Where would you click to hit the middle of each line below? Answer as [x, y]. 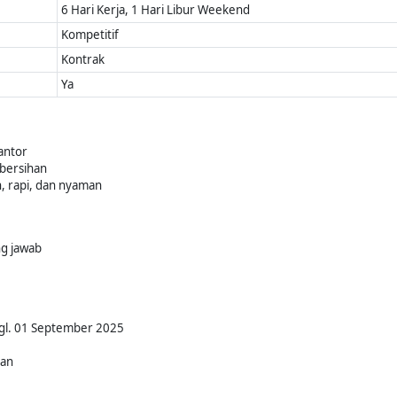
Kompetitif [90, 35]
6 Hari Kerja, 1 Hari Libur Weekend [156, 10]
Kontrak [83, 59]
